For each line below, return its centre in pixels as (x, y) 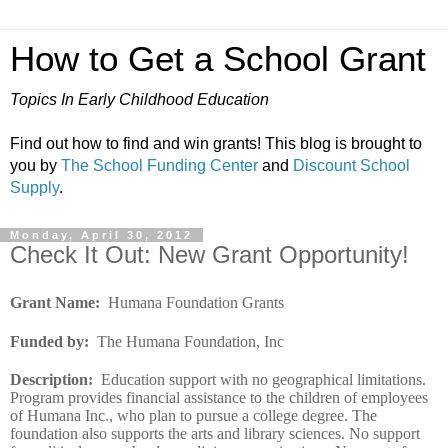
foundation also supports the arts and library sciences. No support (215, 433)
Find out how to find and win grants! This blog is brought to (216, 143)
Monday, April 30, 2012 (101, 235)
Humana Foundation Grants (196, 302)
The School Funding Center (159, 165)
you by (35, 165)
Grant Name (52, 302)
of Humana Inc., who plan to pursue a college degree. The (193, 415)
